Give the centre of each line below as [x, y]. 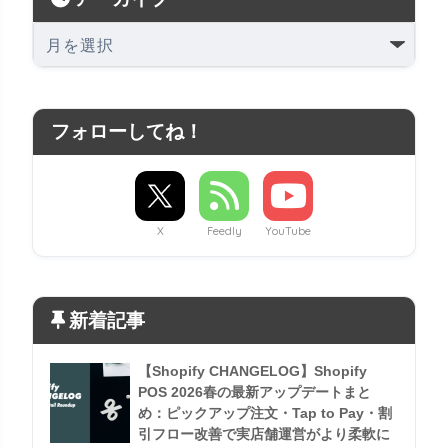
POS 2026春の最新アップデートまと [254, 391]
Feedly [224, 230]
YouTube [288, 230]
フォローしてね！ [127, 131]
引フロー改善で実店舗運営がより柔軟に [264, 433]
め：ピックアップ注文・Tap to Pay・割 [265, 412]
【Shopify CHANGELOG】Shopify [252, 370]
